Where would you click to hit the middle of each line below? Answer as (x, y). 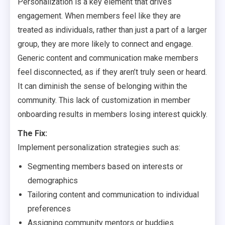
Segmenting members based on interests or (105, 166)
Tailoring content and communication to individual (113, 195)
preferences (49, 209)
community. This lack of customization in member (104, 100)
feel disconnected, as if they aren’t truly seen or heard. (112, 72)
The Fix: (32, 133)
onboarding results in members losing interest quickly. (113, 114)
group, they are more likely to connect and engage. (105, 44)
